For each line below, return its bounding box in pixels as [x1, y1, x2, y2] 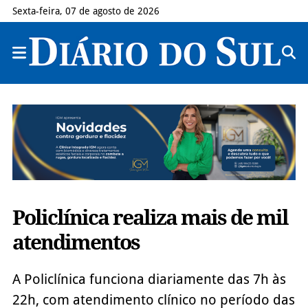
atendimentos [12, 230, 140, 254]
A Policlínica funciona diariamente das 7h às [12, 270, 286, 287]
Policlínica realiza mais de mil [12, 205, 288, 230]
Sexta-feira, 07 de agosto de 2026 [12, 5, 159, 16]
